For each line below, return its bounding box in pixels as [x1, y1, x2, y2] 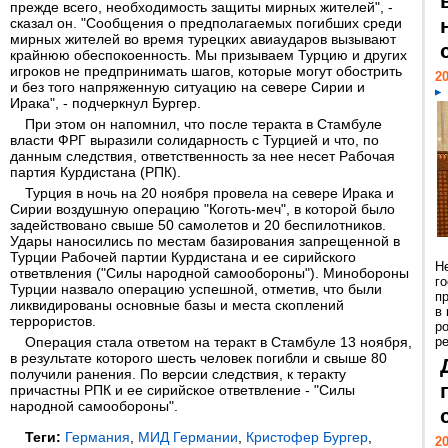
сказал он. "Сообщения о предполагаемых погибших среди [10, 15, 402, 31]
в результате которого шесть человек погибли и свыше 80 [10, 350, 387, 366]
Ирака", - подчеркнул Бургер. [10, 95, 201, 111]
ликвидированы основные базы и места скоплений [10, 297, 344, 313]
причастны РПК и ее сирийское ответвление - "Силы [10, 382, 355, 398]
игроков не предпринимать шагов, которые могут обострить [10, 63, 402, 79]
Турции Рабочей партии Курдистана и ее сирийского [10, 249, 356, 265]
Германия [65, 429, 130, 445]
